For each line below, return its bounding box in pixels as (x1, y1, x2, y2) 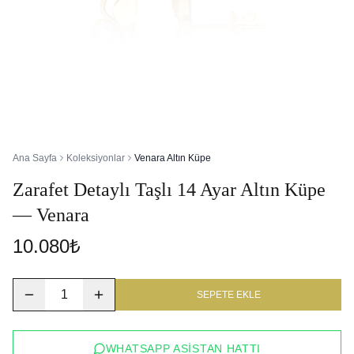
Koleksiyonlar (66, 153, 125, 164)
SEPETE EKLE (196, 289, 261, 300)
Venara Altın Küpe (134, 153, 211, 164)
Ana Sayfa (13, 153, 57, 164)
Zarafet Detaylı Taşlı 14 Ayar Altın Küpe (13, 179, 326, 200)
